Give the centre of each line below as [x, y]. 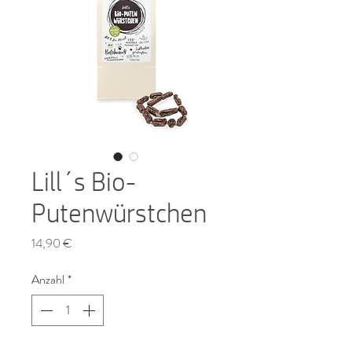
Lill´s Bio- [84, 181]
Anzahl [48, 279]
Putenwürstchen [119, 213]
